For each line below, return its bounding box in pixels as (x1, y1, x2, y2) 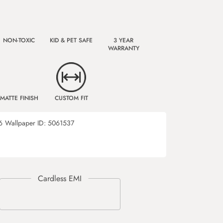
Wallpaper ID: (5, 118, 48, 128)
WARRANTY (108, 44, 139, 53)
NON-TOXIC (3, 36, 35, 45)
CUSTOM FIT (54, 94, 88, 103)
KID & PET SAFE (50, 36, 93, 45)
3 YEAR (113, 36, 133, 45)
